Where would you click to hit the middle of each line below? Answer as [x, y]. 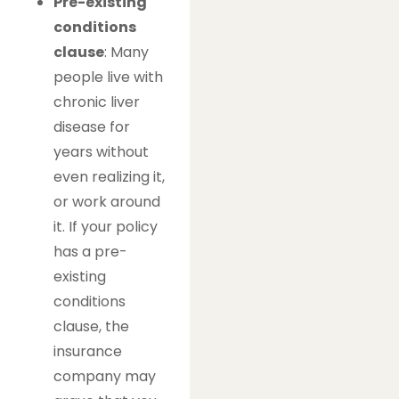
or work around [107, 201]
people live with [108, 77]
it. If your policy [106, 226]
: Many [126, 52]
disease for [92, 126]
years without [101, 151]
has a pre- [90, 251]
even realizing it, [109, 176]
